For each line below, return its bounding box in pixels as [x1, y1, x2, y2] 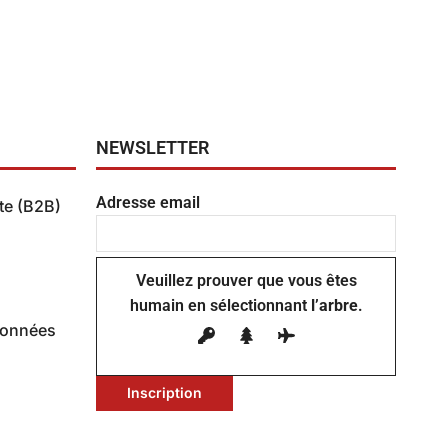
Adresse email [96, 192, 200, 212]
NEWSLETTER [96, 136, 209, 158]
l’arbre [306, 295, 358, 315]
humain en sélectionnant [129, 295, 307, 315]
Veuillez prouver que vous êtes [135, 270, 357, 290]
